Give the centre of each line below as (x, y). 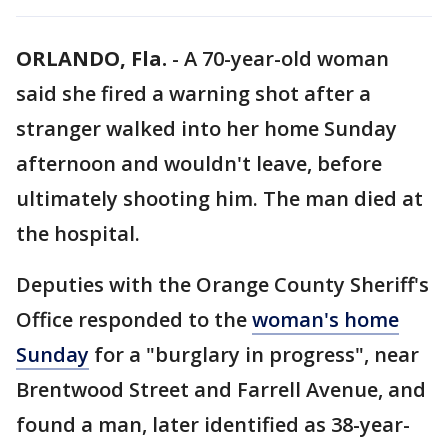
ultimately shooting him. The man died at (219, 198)
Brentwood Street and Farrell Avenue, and (221, 389)
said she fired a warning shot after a (193, 93)
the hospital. (78, 233)
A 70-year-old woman (286, 58)
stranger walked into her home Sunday (206, 128)
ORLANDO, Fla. (91, 58)
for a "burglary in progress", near (254, 354)
